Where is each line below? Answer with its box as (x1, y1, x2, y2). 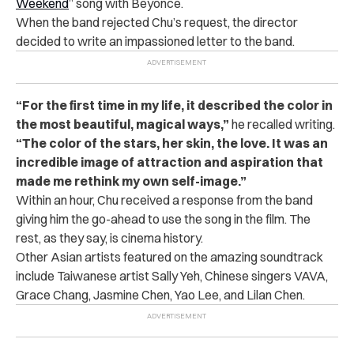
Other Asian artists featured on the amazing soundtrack (16, 248, 323, 265)
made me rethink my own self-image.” (16, 172, 247, 189)
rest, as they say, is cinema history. (16, 229, 203, 246)
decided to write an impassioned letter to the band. (16, 32, 295, 49)
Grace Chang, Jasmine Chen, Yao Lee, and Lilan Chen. (16, 286, 305, 303)
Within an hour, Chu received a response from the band (16, 191, 313, 208)
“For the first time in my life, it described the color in (16, 96, 333, 113)
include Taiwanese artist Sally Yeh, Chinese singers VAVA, (16, 267, 328, 284)
